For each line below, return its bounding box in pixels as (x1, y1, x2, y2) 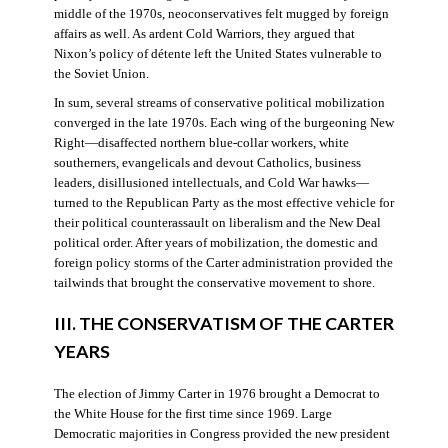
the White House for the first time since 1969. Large (53, 407, 332, 422)
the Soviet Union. (53, 66, 149, 81)
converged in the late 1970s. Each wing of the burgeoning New (53, 115, 394, 130)
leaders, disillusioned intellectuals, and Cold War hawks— (53, 175, 369, 190)
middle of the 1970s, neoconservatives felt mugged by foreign (53, 6, 389, 21)
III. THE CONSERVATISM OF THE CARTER (53, 313, 394, 335)
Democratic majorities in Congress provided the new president (53, 427, 390, 442)
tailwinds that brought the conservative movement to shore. (53, 275, 375, 290)
